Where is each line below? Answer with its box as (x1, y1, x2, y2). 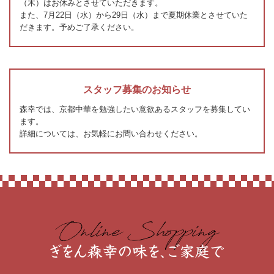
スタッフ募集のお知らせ (83, 84, 191, 95)
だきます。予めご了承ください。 (20, 22, 139, 32)
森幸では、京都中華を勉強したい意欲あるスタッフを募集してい (20, 104, 250, 114)
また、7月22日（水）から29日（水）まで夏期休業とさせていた (20, 10, 248, 20)
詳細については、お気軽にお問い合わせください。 (20, 128, 202, 138)
